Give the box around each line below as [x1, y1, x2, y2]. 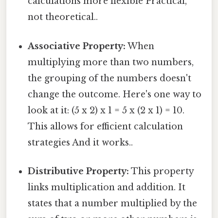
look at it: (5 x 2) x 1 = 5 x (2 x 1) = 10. [28, 105, 185, 116]
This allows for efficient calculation [28, 121, 183, 132]
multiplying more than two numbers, [28, 56, 194, 68]
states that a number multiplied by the [28, 198, 198, 209]
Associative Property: [28, 40, 126, 52]
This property [129, 165, 194, 177]
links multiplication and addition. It [28, 182, 186, 193]
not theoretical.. [28, 12, 98, 23]
